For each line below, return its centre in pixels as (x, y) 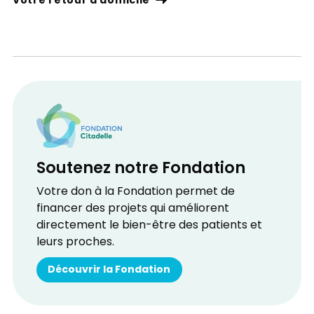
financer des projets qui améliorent (132, 209)
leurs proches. (75, 243)
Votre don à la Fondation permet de (135, 192)
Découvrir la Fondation (109, 271)
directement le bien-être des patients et (149, 226)
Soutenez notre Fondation (141, 169)
